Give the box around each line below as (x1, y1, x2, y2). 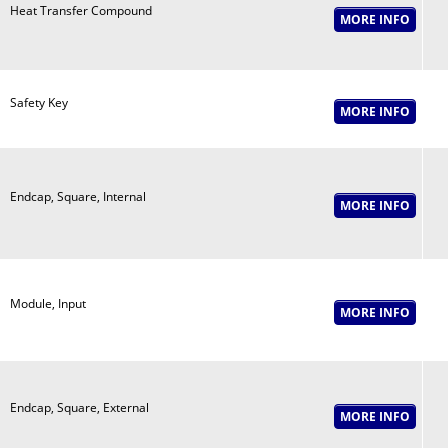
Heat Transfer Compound (9, 2, 152, 19)
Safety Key (9, 94, 68, 111)
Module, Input (9, 295, 86, 312)
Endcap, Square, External (9, 399, 149, 416)
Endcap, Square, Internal (9, 188, 146, 205)
